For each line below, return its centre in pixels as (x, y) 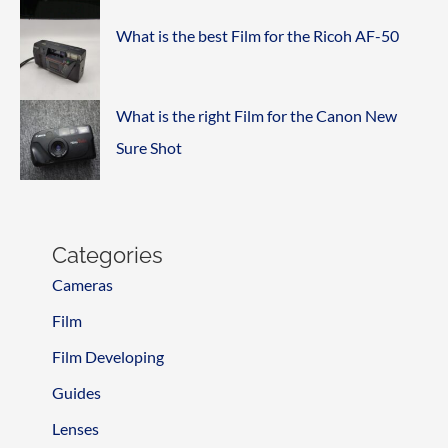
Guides (76, 393)
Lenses (75, 429)
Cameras (82, 285)
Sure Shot (149, 148)
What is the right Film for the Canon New (256, 116)
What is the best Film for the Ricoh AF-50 (257, 36)
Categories (107, 255)
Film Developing (108, 357)
